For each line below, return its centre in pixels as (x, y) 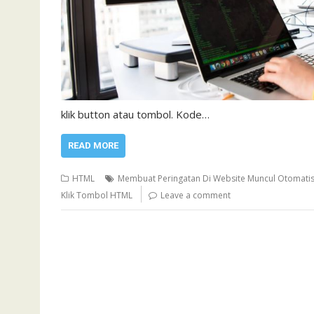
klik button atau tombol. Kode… (135, 114)
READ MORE (93, 145)
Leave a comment (196, 195)
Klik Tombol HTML (97, 195)
